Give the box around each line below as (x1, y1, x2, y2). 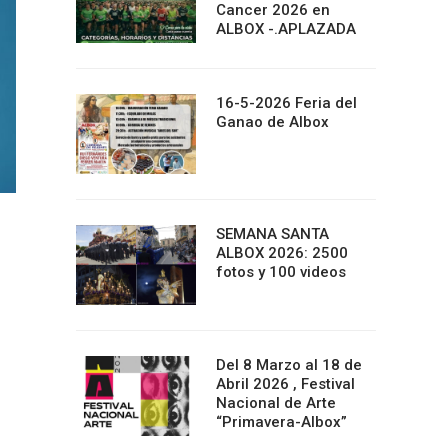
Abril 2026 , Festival (216, 375, 355, 393)
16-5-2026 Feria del (216, 94, 357, 112)
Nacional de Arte (216, 394, 336, 412)
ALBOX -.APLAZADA (216, 20, 356, 38)
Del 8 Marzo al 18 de (216, 356, 362, 374)
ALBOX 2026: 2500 (216, 244, 348, 262)
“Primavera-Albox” (216, 413, 347, 431)
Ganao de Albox (216, 113, 329, 131)
